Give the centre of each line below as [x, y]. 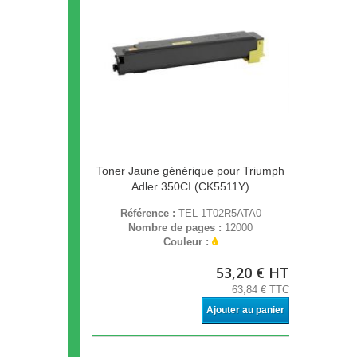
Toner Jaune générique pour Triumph [190, 171]
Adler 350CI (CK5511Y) [190, 187]
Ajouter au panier [245, 310]
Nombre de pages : [177, 228]
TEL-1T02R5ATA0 [220, 214]
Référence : [149, 214]
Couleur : [188, 242]
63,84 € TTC [261, 290]
